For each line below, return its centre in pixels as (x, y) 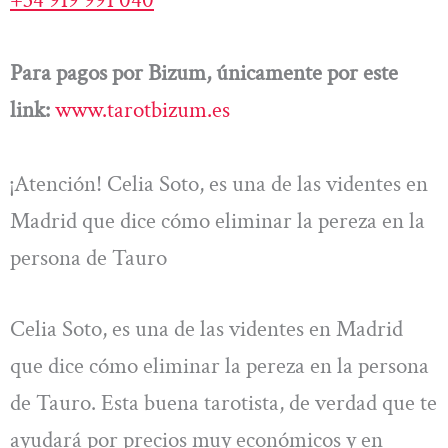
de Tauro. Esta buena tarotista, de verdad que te (223, 402)
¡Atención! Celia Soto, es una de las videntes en (219, 183)
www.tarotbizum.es (142, 110)
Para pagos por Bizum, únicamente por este (204, 73)
